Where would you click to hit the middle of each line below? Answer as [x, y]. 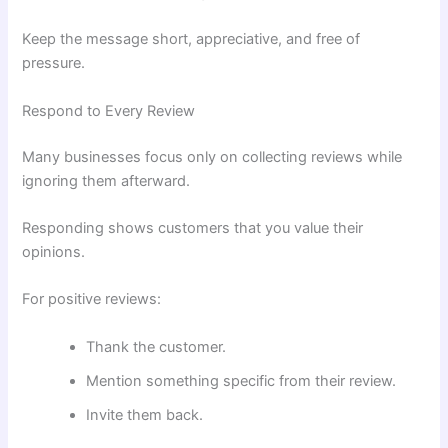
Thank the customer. [156, 346]
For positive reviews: [92, 299]
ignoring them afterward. [106, 180]
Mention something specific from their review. [241, 380]
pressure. [54, 63]
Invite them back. [145, 414]
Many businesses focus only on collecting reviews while [212, 156]
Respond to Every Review [109, 110]
